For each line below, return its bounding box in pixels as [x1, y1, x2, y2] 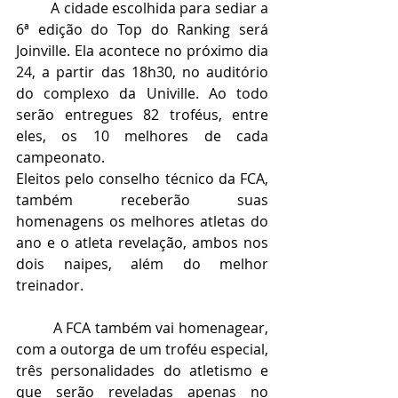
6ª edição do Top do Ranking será [16, 19, 268, 39]
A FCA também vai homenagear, [16, 317, 268, 338]
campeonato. [16, 147, 105, 167]
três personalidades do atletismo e [16, 360, 268, 380]
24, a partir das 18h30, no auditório [16, 61, 268, 82]
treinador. [16, 275, 84, 295]
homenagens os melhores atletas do [16, 211, 268, 231]
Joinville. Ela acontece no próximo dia [16, 40, 268, 60]
